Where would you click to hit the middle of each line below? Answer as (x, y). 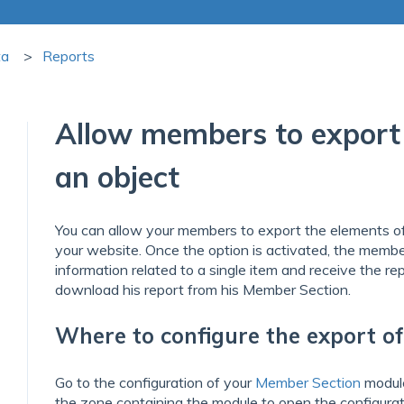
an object (118, 177)
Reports (68, 56)
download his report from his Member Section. (203, 289)
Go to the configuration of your (156, 382)
